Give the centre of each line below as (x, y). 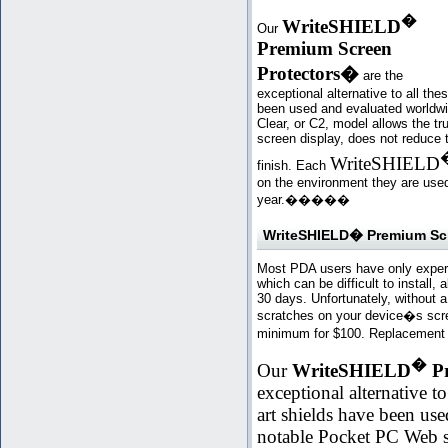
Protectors (298, 73)
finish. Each (293, 166)
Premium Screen (324, 48)
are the (381, 75)
